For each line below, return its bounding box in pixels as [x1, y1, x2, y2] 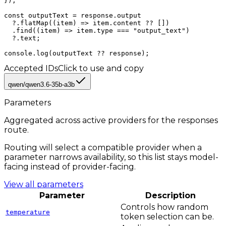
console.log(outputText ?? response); [4, 49, 149, 58]
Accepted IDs [4, 64, 58, 74]
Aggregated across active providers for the [4, 116, 176, 126]
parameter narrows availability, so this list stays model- [4, 152, 218, 162]
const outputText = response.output [4, 12, 141, 20]
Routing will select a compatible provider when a [4, 143, 202, 153]
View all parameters [4, 180, 83, 190]
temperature [6, 208, 50, 216]
